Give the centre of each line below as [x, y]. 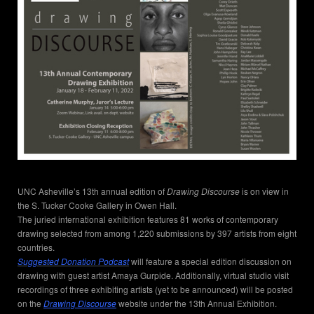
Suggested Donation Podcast [73, 261]
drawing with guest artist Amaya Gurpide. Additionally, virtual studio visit [153, 275]
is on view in [264, 191]
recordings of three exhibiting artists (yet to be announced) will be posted [155, 289]
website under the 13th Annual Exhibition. [197, 303]
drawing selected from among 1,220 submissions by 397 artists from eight [157, 233]
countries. [36, 247]
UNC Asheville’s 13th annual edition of [92, 191]
